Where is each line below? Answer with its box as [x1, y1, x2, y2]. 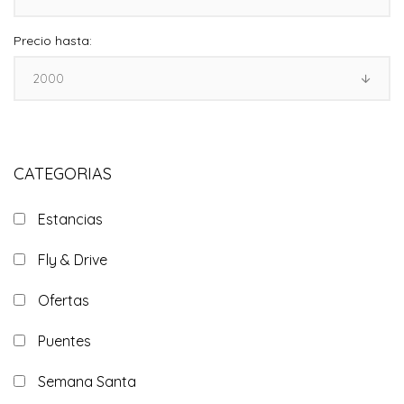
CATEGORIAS [14, 163, 112, 184]
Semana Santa [38, 372, 136, 390]
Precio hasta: [14, 32, 92, 49]
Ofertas [38, 291, 89, 309]
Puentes [38, 332, 91, 350]
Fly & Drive [38, 251, 107, 269]
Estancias [38, 210, 103, 228]
